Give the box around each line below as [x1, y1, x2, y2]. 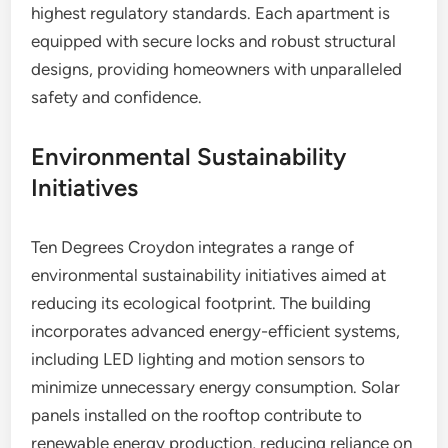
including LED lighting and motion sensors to [31, 349, 366, 369]
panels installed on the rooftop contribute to [31, 405, 363, 425]
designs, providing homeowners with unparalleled [31, 59, 403, 79]
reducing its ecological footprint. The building [31, 293, 372, 313]
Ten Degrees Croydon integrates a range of [31, 237, 355, 257]
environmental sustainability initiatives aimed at [31, 265, 387, 285]
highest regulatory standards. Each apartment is [31, 3, 391, 23]
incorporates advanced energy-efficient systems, [31, 321, 401, 341]
